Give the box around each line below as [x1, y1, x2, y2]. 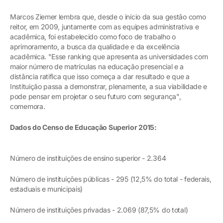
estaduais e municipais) [10, 185, 83, 193]
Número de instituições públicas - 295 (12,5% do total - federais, [10, 175, 212, 183]
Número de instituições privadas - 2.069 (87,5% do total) [10, 206, 188, 214]
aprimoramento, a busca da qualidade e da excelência [10, 42, 180, 51]
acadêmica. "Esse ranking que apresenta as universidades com [10, 52, 208, 61]
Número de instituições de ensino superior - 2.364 [10, 154, 166, 162]
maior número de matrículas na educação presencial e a [10, 62, 184, 71]
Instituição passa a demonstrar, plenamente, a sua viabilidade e [10, 82, 208, 91]
